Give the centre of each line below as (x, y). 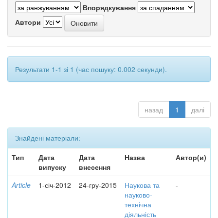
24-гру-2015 (98, 185)
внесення (95, 167)
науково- (138, 195)
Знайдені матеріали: (48, 138)
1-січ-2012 (55, 185)
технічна (138, 204)
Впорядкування (109, 7)
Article (21, 185)
